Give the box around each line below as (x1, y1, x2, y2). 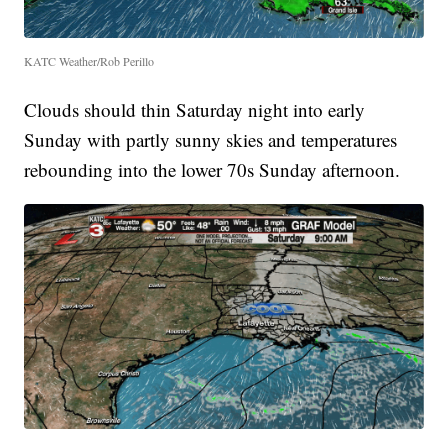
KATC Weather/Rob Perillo (24, 53, 155, 70)
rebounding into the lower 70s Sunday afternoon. (24, 157, 401, 183)
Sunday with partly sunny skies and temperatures (24, 127, 398, 153)
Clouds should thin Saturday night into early (24, 97, 366, 123)
